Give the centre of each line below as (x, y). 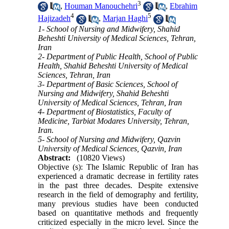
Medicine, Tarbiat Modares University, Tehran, (114, 121)
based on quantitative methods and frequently (118, 213)
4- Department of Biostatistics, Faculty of (105, 111)
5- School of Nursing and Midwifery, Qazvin (109, 139)
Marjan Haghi (125, 18)
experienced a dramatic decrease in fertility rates (118, 176)
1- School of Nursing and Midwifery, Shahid (109, 29)
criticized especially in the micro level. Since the (118, 222)
